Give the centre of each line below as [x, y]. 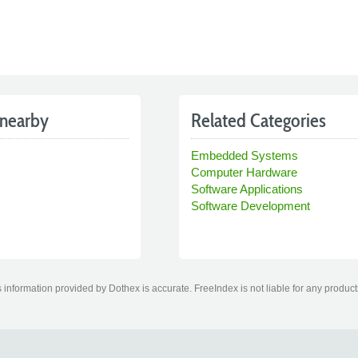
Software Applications [247, 189]
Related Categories [259, 120]
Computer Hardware [244, 172]
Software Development [251, 206]
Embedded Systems [245, 155]
